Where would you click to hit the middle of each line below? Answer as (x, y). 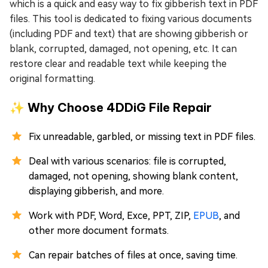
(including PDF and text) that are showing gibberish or (129, 33)
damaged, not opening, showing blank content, (133, 176)
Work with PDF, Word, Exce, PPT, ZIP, (111, 215)
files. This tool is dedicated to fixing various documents (131, 19)
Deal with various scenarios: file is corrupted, (127, 161)
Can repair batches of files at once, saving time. (133, 255)
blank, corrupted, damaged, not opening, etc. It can (123, 48)
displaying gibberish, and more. (96, 191)
